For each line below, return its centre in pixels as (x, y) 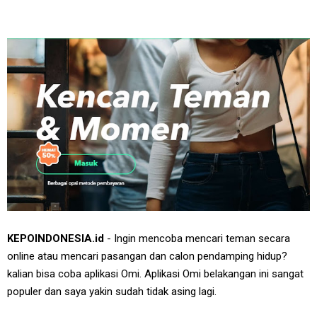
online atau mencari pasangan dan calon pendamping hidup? (147, 257)
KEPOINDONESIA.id (57, 239)
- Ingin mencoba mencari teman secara (198, 239)
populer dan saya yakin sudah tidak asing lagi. (112, 292)
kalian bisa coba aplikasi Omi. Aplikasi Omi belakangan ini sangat (155, 274)
